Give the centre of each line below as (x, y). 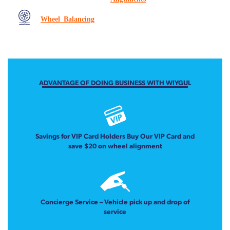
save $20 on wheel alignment (115, 146)
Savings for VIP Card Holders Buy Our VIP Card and (115, 136)
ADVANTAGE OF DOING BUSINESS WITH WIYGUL (115, 82)
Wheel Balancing (68, 18)
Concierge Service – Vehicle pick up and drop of (115, 202)
